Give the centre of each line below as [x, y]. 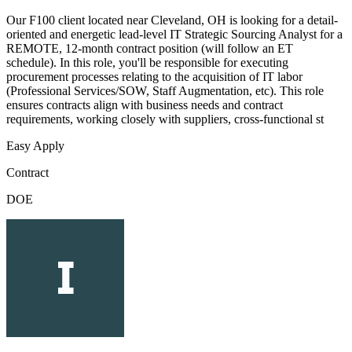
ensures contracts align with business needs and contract [145, 105]
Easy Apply [35, 146]
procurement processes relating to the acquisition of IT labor [154, 77]
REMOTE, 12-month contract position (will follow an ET [150, 49]
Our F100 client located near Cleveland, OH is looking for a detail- [172, 20]
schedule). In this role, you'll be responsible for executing [147, 63]
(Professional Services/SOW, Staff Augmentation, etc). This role [165, 91]
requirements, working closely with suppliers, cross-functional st [165, 119]
